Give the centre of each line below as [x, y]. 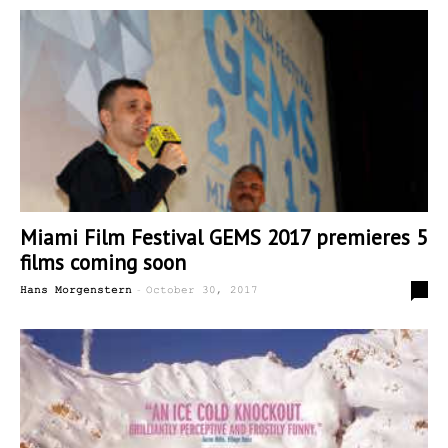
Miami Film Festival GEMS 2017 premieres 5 [223, 237]
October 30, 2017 [202, 289]
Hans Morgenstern [76, 289]
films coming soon [103, 262]
